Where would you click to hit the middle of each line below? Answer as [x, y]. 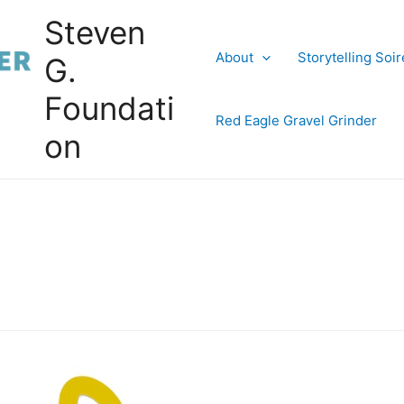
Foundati [110, 108]
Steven [95, 32]
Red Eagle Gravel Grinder [296, 120]
